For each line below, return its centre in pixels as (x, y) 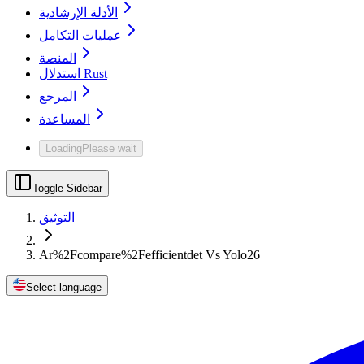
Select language (64, 288)
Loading (64, 149)
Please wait (109, 149)
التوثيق (57, 218)
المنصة (58, 58)
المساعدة (65, 119)
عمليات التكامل (80, 36)
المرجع (58, 97)
